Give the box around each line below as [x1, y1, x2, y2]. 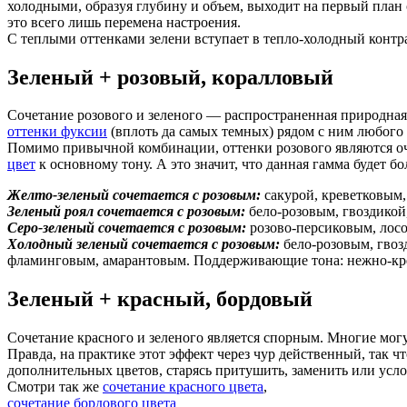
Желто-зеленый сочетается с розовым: [7, 187, 261, 203]
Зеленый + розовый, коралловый [7, 65, 333, 89]
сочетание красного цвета [103, 379, 263, 395]
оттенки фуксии [7, 124, 107, 140]
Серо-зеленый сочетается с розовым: [7, 220, 246, 236]
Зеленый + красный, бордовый [7, 287, 313, 312]
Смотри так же [7, 379, 103, 395]
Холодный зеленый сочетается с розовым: [7, 236, 280, 253]
